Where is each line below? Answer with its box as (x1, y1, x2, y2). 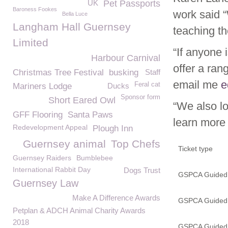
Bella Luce (62, 11, 88, 17)
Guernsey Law (13, 178, 78, 189)
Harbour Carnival (91, 53, 160, 63)
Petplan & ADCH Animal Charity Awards (13, 206, 146, 215)
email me (173, 78, 221, 91)
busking (109, 68, 138, 77)
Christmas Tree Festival (13, 68, 104, 77)
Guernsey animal (23, 138, 106, 150)
